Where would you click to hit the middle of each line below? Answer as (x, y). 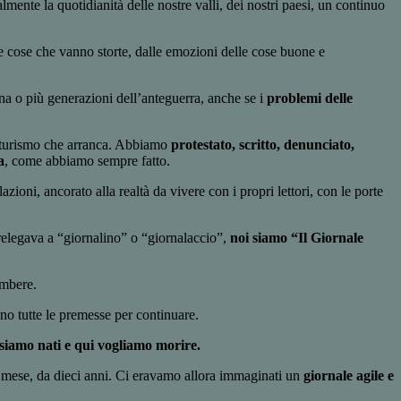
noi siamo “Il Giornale (297, 238)
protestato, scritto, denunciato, (263, 145)
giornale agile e (349, 376)
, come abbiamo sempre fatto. (87, 161)
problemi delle (310, 98)
